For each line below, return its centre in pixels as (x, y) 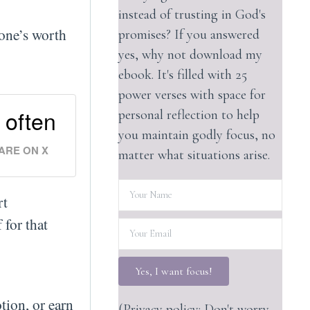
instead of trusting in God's (192, 14)
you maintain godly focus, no (197, 135)
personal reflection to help (189, 115)
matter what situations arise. (194, 155)
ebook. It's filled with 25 (182, 74)
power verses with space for (192, 94)
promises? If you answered (189, 34)
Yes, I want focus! (173, 271)
